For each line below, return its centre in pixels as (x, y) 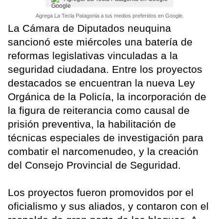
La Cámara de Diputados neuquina (89, 28)
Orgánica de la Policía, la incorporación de (107, 96)
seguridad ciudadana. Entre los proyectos (105, 69)
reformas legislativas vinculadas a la (93, 55)
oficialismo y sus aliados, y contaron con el (108, 206)
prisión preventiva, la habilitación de (92, 124)
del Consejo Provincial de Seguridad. (94, 165)
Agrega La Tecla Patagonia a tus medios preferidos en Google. (109, 15)
